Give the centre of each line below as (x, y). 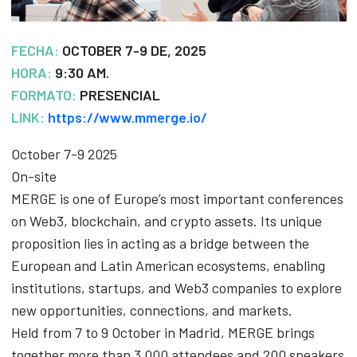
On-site (33, 177)
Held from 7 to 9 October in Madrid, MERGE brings (163, 333)
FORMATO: (45, 95)
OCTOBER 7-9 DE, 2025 (134, 51)
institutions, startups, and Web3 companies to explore (176, 288)
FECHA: (36, 51)
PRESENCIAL (120, 95)
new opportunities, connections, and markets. (151, 310)
